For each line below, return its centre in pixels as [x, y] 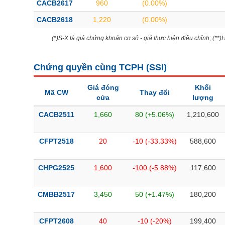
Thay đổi [155, 92]
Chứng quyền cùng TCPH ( [91, 67]
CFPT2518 [56, 141]
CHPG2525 [56, 168]
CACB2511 [56, 115]
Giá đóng [103, 87]
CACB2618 [55, 20]
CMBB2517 [56, 194]
